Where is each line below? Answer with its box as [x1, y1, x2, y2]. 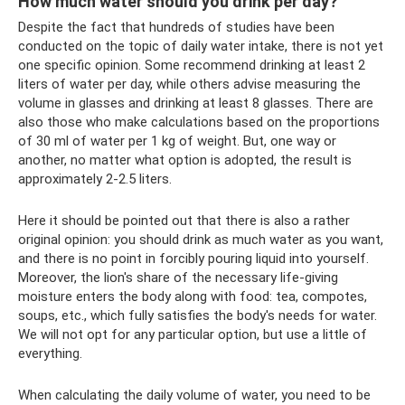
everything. [18, 345, 82, 362]
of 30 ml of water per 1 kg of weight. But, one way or [18, 133, 336, 149]
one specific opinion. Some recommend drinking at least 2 [18, 57, 365, 73]
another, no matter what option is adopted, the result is [18, 152, 352, 168]
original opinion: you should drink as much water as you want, [18, 231, 383, 248]
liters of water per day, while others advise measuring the [18, 76, 361, 92]
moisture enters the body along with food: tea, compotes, [18, 288, 367, 305]
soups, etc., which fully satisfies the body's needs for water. [18, 307, 377, 324]
